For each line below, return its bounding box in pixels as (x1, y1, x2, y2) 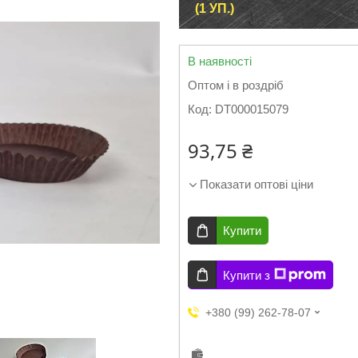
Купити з (223, 268, 270, 282)
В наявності (188, 54, 252, 68)
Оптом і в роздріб (188, 78, 284, 92)
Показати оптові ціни (200, 177, 313, 191)
